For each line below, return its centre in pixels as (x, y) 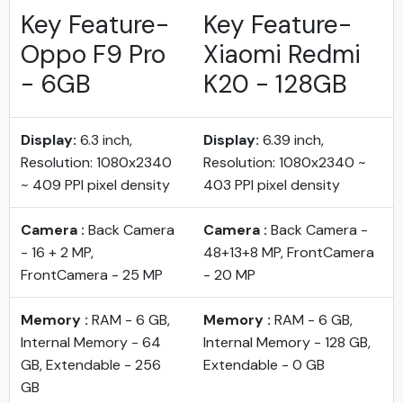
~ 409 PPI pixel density (95, 185)
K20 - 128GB (275, 84)
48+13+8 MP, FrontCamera (289, 252)
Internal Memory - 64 (91, 342)
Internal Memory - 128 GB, (287, 342)
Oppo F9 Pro (93, 54)
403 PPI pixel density (272, 185)
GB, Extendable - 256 (91, 365)
